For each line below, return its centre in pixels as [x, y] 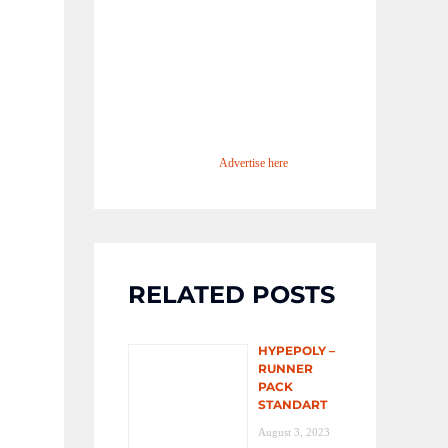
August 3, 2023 [294, 432]
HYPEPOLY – [296, 351]
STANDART [292, 405]
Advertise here [253, 163]
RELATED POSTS [231, 295]
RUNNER [285, 369]
